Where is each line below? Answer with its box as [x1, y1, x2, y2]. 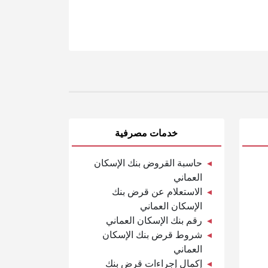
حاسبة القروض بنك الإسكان [93, 157, 202, 168]
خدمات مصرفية [115, 127, 178, 138]
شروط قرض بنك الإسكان [102, 229, 202, 240]
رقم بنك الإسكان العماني [105, 215, 202, 226]
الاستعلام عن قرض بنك [111, 186, 202, 197]
